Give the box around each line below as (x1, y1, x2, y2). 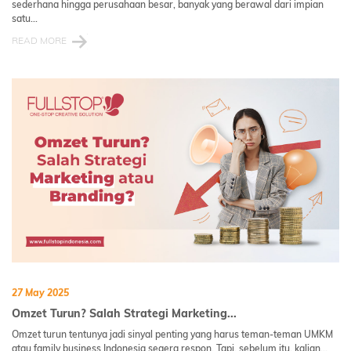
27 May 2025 (12, 287, 69, 299)
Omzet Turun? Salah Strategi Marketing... (12, 306, 237, 321)
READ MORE (12, 34, 67, 46)
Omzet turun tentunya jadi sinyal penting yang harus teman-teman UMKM (12, 328, 333, 341)
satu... (12, 13, 38, 24)
